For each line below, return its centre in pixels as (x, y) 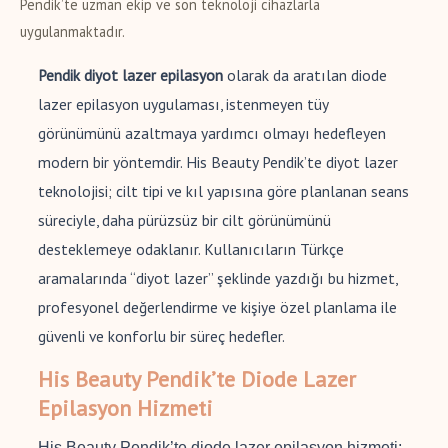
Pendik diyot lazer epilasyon (130, 75)
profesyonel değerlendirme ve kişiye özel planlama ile (217, 307)
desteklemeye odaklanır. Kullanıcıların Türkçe (191, 249)
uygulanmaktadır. (72, 32)
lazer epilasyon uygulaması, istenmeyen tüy (183, 104)
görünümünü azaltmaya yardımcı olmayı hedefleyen (212, 133)
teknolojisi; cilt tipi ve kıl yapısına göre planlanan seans (223, 191)
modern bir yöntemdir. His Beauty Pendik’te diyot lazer (218, 162)
